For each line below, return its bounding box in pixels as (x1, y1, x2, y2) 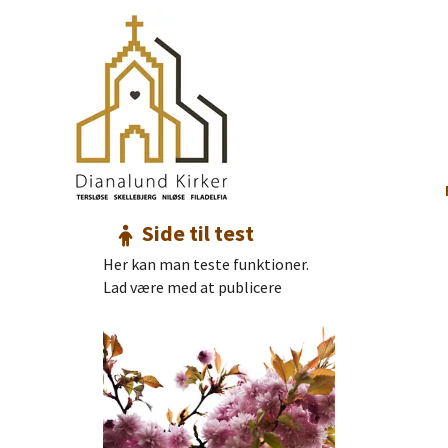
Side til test (142, 219, 254, 247)
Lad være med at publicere (103, 277, 282, 298)
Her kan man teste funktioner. (103, 254, 309, 275)
